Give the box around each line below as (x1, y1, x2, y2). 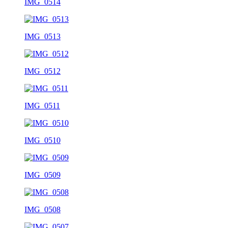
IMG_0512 (24, 66, 61, 75)
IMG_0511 (24, 101, 60, 110)
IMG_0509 (24, 170, 61, 179)
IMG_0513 (24, 32, 61, 41)
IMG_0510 (24, 135, 61, 145)
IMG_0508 (24, 205, 61, 214)
